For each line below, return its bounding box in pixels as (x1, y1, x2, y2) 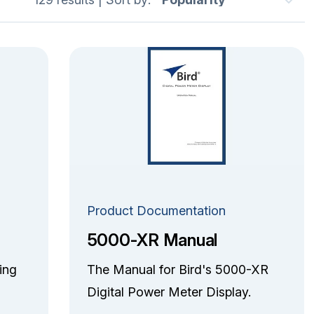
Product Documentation (86, 203, 226, 218)
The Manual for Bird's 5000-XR (86, 261, 268, 277)
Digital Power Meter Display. (86, 284, 254, 299)
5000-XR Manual (86, 229, 218, 250)
